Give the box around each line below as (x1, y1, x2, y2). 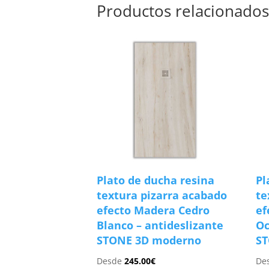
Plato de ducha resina (97, 172, 215, 187)
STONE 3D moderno (97, 232, 202, 247)
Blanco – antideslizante (97, 217, 224, 232)
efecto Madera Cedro (97, 202, 210, 217)
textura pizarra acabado (97, 187, 228, 202)
